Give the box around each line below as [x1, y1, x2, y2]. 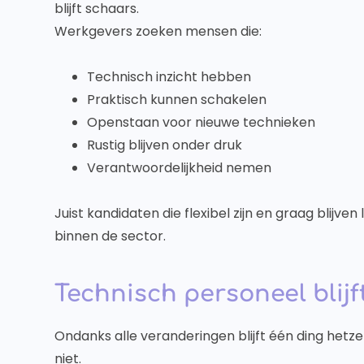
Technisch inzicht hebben [87, 67, 252, 87]
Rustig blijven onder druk [87, 136, 243, 155]
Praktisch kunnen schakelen [87, 90, 267, 110]
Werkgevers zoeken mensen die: [54, 22, 262, 41]
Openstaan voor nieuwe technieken [87, 113, 316, 132]
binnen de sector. [54, 227, 167, 246]
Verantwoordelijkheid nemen [87, 158, 272, 178]
